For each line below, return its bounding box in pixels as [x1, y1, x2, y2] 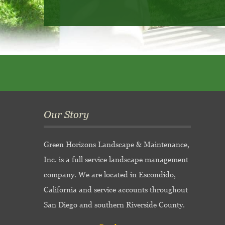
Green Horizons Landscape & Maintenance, [44, 140, 189, 149]
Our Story [44, 109, 89, 120]
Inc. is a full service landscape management [44, 155, 188, 164]
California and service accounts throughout [44, 185, 188, 194]
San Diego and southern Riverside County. [44, 200, 185, 209]
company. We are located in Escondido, [44, 170, 176, 179]
